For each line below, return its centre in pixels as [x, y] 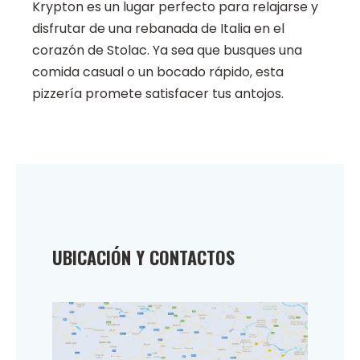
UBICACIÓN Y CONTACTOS [143, 258]
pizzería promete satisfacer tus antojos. [158, 94]
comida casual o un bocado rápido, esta [158, 72]
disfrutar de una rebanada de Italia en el [158, 29]
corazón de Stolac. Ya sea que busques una [167, 51]
